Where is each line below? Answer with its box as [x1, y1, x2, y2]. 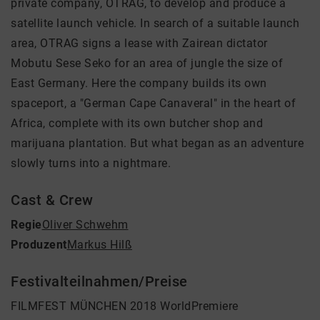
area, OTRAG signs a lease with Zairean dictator [11, 36, 268, 50]
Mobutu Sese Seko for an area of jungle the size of [11, 56, 283, 70]
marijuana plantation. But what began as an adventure [11, 136, 304, 150]
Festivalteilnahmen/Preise [11, 273, 188, 290]
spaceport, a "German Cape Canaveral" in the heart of [11, 96, 296, 110]
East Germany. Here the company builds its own [11, 76, 267, 90]
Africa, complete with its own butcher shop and [11, 116, 263, 130]
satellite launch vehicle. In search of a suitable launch [11, 16, 299, 30]
